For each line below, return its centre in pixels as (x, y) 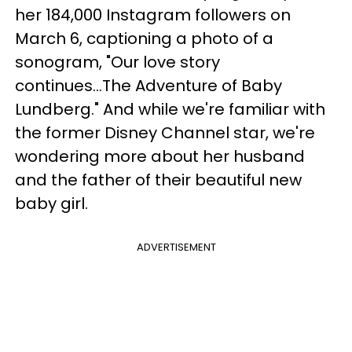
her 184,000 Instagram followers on (153, 15)
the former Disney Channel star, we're (165, 133)
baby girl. (51, 203)
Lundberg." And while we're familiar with (170, 109)
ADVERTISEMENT (176, 247)
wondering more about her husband (160, 156)
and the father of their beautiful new (158, 180)
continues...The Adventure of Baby (148, 86)
